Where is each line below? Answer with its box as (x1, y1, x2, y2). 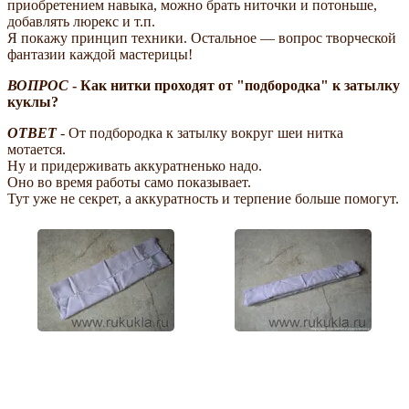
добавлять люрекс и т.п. (7, 13, 155, 29)
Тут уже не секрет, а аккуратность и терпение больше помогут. (7, 190, 399, 206)
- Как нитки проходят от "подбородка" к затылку (68, 77, 400, 93)
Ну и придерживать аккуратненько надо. (7, 157, 262, 173)
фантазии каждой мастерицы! (7, 46, 193, 62)
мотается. (7, 141, 66, 157)
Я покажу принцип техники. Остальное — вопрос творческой (7, 29, 396, 46)
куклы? (7, 93, 58, 110)
